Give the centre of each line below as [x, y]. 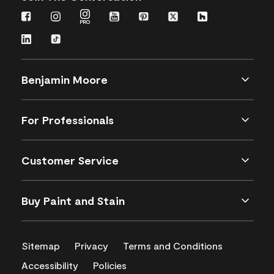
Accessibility [50, 265]
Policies [110, 265]
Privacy [91, 246]
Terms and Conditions [173, 246]
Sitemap [41, 246]
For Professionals [68, 120]
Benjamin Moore [65, 80]
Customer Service [70, 161]
